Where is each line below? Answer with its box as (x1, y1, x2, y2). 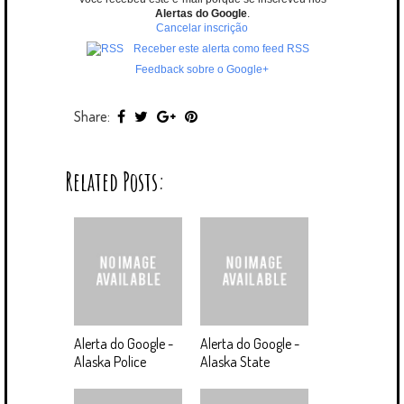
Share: (74, 107, 113, 126)
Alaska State (200, 353, 270, 372)
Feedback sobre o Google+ (135, 63, 269, 77)
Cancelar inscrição (156, 22, 248, 35)
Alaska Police (74, 353, 146, 372)
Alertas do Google (154, 7, 247, 21)
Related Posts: (65, 166, 165, 198)
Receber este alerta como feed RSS (133, 42, 309, 56)
